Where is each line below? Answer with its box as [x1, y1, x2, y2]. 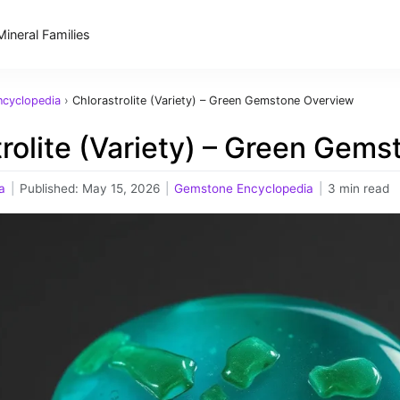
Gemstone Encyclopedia [174, 181, 313, 196]
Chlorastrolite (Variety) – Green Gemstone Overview [72, 94, 354, 107]
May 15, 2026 [82, 181, 160, 196]
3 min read [328, 181, 389, 196]
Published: [20, 181, 82, 196]
